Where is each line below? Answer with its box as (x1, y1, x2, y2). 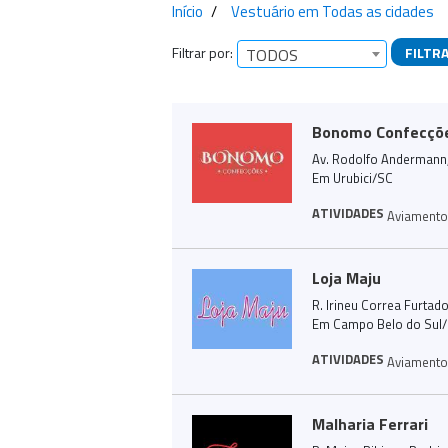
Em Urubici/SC (312, 168, 393, 188)
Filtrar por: (172, 41, 233, 63)
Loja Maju (312, 266, 381, 290)
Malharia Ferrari (312, 412, 428, 436)
